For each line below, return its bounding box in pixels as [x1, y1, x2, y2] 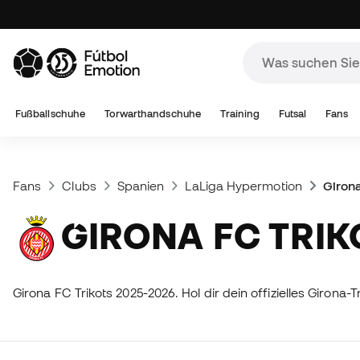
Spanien [117, 178, 165, 193]
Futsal [278, 108, 307, 120]
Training [219, 108, 260, 120]
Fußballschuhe [15, 108, 86, 120]
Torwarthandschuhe [104, 108, 201, 120]
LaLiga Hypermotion [185, 178, 302, 193]
